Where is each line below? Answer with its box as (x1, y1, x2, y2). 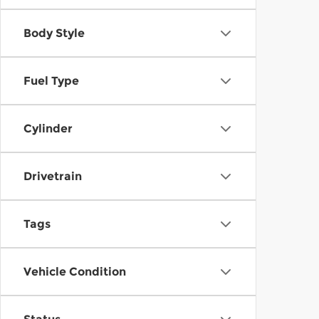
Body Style (23, 26, 85, 40)
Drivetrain (23, 169, 82, 183)
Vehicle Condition (23, 265, 126, 278)
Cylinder (23, 122, 73, 135)
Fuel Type (23, 74, 79, 88)
